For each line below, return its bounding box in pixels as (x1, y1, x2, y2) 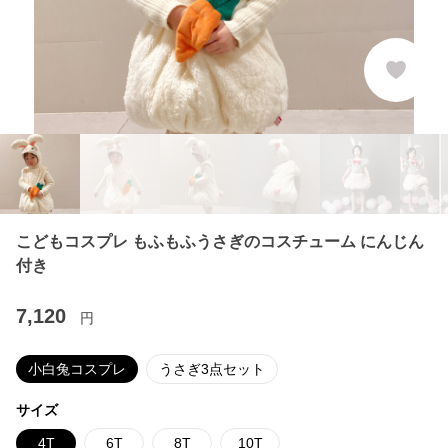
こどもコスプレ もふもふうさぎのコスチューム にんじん (16, 233, 424, 250)
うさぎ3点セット (159, 361, 265, 377)
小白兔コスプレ (28, 361, 126, 377)
